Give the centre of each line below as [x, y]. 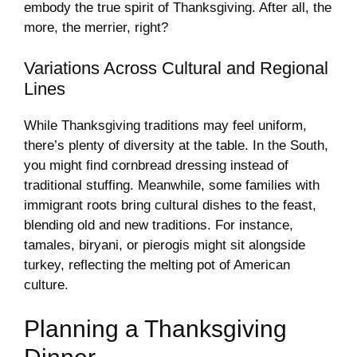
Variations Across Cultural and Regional [176, 68]
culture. [46, 284]
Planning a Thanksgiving [155, 329]
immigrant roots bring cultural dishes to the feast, [170, 205]
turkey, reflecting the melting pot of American [157, 265]
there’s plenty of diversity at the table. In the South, [176, 145]
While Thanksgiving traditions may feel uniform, [165, 125]
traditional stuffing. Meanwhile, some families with [172, 185]
